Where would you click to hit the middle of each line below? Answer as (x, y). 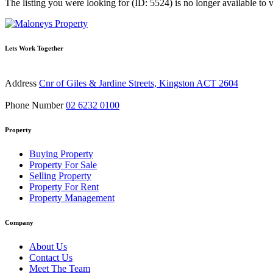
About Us (48, 246)
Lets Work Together (34, 48)
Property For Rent (64, 186)
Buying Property (61, 154)
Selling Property (60, 175)
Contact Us (51, 257)
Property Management (72, 197)
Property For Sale (63, 165)
